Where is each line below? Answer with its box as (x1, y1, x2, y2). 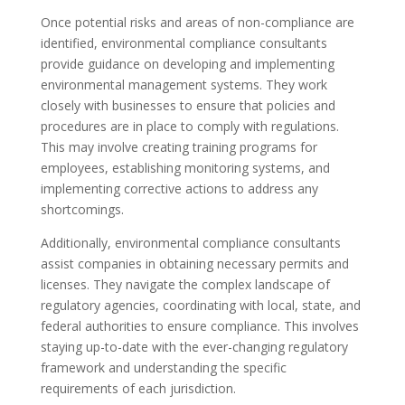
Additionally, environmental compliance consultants (40, 234, 341, 251)
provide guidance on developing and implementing (40, 55, 334, 72)
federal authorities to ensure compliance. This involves (40, 317, 359, 334)
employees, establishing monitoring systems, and (40, 159, 330, 176)
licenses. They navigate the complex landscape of (40, 276, 330, 293)
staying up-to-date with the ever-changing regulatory (40, 338, 348, 355)
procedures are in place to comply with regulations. (40, 118, 339, 135)
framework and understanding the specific (40, 359, 287, 376)
